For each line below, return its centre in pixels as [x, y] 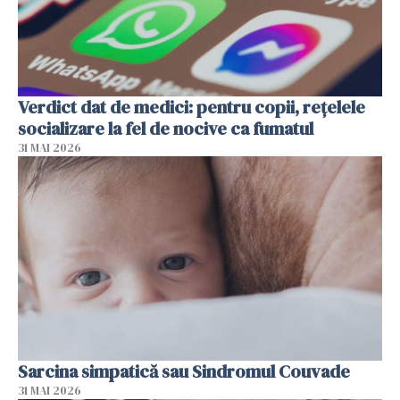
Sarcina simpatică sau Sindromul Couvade [184, 372]
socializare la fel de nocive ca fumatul [166, 128]
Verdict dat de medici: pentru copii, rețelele [192, 107]
